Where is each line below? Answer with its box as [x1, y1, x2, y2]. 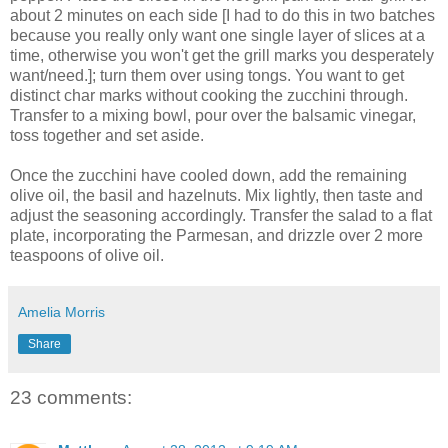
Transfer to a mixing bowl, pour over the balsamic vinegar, [10, 107, 416, 125]
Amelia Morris [18, 304, 105, 321]
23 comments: [10, 387, 132, 409]
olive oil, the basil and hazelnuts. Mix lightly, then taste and [10, 187, 423, 205]
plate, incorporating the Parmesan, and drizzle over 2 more [10, 227, 423, 245]
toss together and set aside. [10, 127, 204, 145]
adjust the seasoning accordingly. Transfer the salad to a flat [10, 207, 432, 225]
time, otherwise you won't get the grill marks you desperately [10, 47, 434, 65]
